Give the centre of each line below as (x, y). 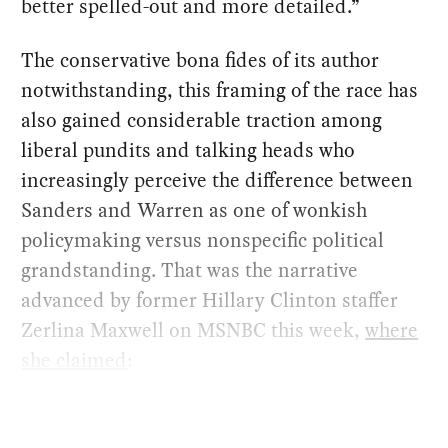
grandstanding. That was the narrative (190, 270)
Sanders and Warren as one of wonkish (194, 210)
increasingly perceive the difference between (217, 180)
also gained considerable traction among (202, 120)
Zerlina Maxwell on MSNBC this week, (193, 330)
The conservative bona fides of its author (200, 60)
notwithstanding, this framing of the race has (220, 90)
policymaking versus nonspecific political (203, 240)
